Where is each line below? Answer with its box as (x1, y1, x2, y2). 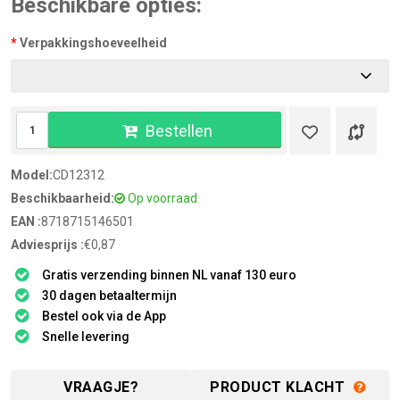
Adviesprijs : (11, 237, 84, 252)
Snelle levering (42, 329, 129, 344)
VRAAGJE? (63, 379, 138, 396)
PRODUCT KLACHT (210, 379, 349, 396)
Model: (11, 168, 53, 182)
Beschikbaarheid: (11, 191, 114, 205)
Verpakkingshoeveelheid (20, 36, 167, 50)
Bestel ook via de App (42, 309, 166, 323)
